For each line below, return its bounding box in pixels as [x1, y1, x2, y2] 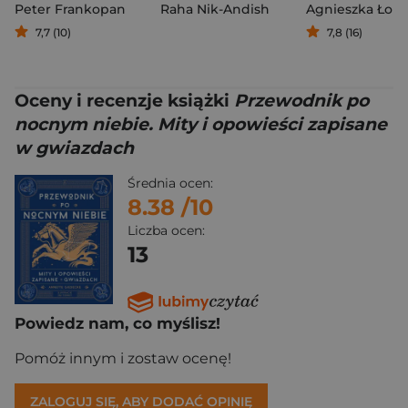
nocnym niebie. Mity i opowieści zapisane [15, 113, 387, 135]
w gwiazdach [15, 137, 134, 158]
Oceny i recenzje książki [15, 89, 234, 111]
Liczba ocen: [127, 221, 205, 239]
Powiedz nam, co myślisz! [15, 314, 220, 333]
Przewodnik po [234, 89, 369, 111]
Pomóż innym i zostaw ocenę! [15, 350, 231, 368]
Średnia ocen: [127, 174, 213, 191]
